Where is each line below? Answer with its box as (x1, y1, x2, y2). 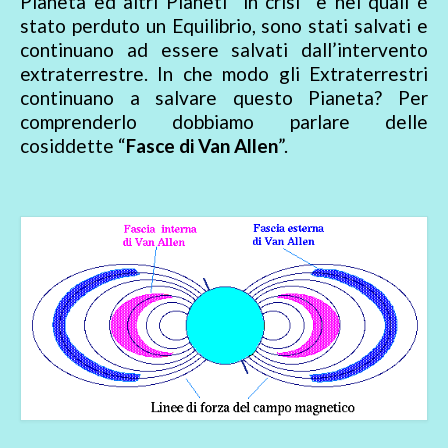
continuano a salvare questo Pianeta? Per (20, 85, 428, 109)
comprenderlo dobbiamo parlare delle (20, 109, 428, 133)
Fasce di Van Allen (126, 133, 278, 157)
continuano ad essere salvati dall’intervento (20, 37, 428, 61)
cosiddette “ (20, 133, 126, 157)
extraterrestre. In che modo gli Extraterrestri (20, 61, 428, 85)
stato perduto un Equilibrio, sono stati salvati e (20, 13, 428, 37)
